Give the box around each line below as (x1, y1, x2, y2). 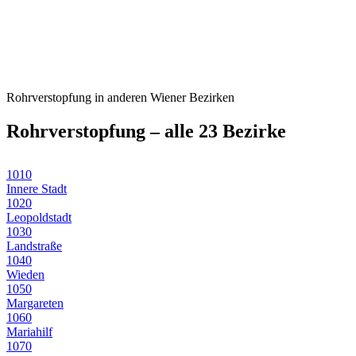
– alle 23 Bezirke (145, 121, 286, 142)
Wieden (6, 268, 44, 282)
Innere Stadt (6, 182, 67, 196)
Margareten (6, 296, 64, 311)
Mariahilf (6, 325, 52, 339)
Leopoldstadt (6, 211, 72, 225)
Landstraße (6, 239, 62, 253)
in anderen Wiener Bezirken (91, 91, 234, 105)
